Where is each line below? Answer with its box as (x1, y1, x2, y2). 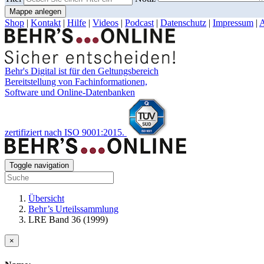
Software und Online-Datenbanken (5, 87, 135, 98)
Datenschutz (160, 18, 206, 28)
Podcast (125, 18, 154, 28)
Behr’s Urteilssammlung (28, 204, 118, 214)
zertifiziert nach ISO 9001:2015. (5, 127, 124, 138)
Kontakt (31, 18, 61, 28)
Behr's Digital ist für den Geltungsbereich (5, 66, 159, 77)
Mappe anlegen (9, 7, 61, 16)
